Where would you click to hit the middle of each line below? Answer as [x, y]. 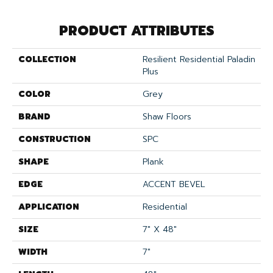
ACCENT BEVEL [174, 184]
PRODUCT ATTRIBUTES [136, 30]
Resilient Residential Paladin [199, 59]
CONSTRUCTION [55, 139]
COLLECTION [47, 59]
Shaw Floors [167, 116]
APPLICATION [49, 207]
